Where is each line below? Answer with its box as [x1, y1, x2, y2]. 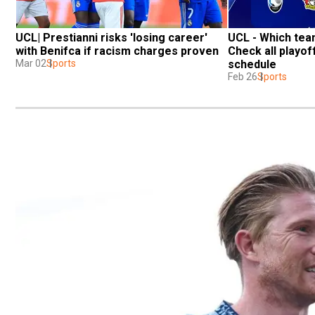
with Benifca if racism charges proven [15, 44, 219, 58]
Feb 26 [228, 70, 257, 82]
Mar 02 [15, 57, 46, 69]
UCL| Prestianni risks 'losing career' [15, 30, 207, 44]
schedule [228, 57, 276, 71]
